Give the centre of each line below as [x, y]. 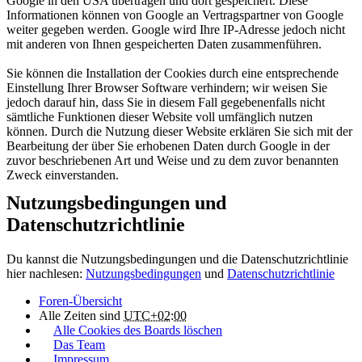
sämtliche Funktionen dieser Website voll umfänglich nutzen [160, 116]
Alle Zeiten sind [81, 315]
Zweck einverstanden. [63, 175]
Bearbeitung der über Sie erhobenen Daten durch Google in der [168, 145]
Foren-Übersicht [80, 301]
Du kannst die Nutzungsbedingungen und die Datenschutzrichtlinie [177, 259]
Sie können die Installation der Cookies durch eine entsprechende [173, 73]
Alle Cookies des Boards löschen [138, 330]
